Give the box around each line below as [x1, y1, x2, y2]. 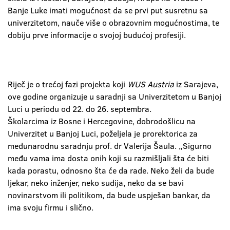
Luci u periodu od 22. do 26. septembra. [8, 103, 151, 114]
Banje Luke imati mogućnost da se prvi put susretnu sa [8, 5, 208, 16]
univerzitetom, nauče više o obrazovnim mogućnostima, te [8, 17, 219, 28]
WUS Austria [125, 79, 174, 90]
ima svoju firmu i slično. [8, 202, 93, 213]
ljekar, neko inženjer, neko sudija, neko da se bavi [8, 177, 184, 188]
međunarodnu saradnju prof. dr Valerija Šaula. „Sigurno [8, 140, 212, 151]
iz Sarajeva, [174, 79, 218, 90]
